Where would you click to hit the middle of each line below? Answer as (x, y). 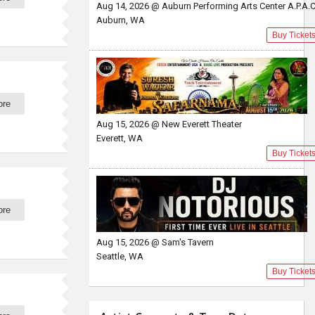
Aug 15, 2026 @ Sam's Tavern (155, 242)
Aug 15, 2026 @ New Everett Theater (169, 124)
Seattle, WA (120, 256)
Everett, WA (120, 138)
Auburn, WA (121, 20)
